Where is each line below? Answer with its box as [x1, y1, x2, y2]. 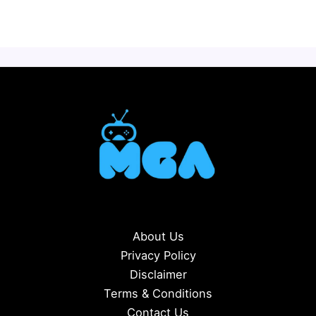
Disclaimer [129, 267, 187, 282]
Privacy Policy [120, 248, 196, 263]
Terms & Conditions [104, 286, 212, 301]
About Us [132, 229, 184, 244]
